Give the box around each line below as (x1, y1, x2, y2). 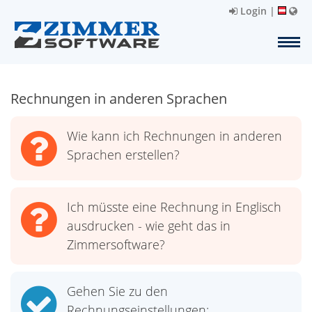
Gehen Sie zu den (67, 283, 168, 299)
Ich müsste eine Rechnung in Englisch (67, 198, 281, 215)
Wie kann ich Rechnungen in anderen (67, 127, 282, 144)
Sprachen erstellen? (67, 146, 180, 163)
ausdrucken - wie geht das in (67, 217, 231, 234)
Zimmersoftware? (67, 236, 165, 253)
